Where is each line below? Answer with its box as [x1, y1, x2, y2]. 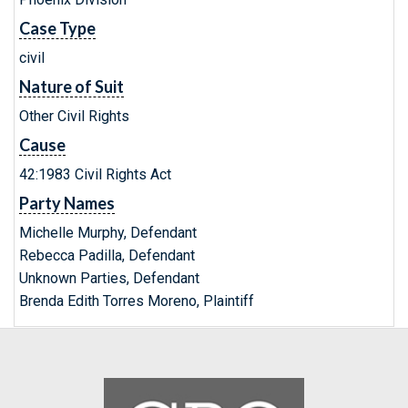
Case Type [19, 18, 96, 38]
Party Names [19, 193, 115, 213]
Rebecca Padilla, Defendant [19, 247, 195, 264]
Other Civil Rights [19, 107, 129, 125]
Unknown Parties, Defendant [19, 270, 199, 287]
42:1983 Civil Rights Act [19, 166, 171, 183]
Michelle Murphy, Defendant [19, 224, 197, 241]
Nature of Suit [19, 76, 124, 97]
